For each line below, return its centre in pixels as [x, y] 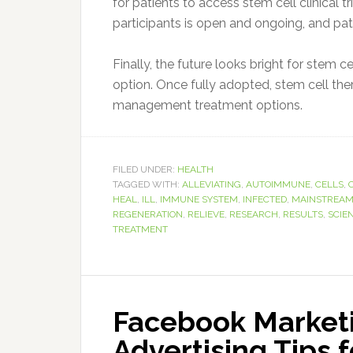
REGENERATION [148, 215]
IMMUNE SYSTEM [199, 200]
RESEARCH [254, 215]
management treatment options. [208, 106]
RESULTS [303, 215]
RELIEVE [206, 215]
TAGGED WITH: [147, 185]
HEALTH [195, 170]
